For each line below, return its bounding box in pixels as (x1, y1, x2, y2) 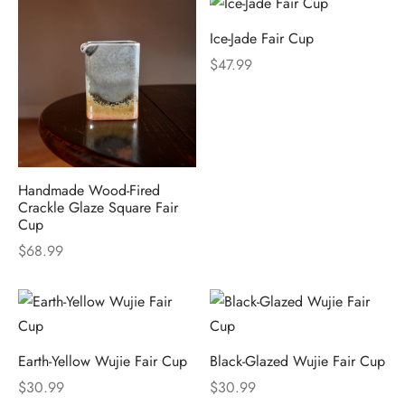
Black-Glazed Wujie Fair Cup (209, 350, 385, 372)
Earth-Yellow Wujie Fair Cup (18, 350, 187, 372)
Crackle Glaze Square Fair (18, 197, 178, 219)
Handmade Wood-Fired (18, 180, 160, 202)
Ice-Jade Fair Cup (209, 28, 314, 50)
